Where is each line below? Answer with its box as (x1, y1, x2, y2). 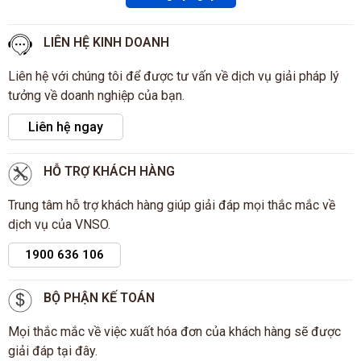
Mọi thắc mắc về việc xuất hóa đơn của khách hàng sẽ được (8, 324, 341, 340)
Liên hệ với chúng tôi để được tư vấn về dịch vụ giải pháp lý (8, 68, 339, 85)
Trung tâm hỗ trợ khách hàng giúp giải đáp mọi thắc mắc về (8, 197, 335, 214)
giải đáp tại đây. (8, 343, 98, 359)
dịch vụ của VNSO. (8, 217, 110, 233)
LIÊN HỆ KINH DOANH (44, 35, 169, 51)
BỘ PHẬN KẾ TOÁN (44, 290, 155, 306)
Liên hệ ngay (28, 119, 103, 135)
